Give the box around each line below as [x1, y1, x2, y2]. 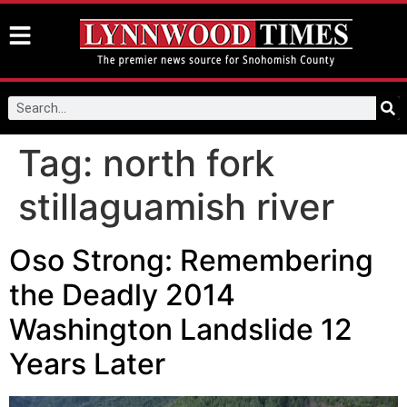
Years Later [9, 346, 165, 382]
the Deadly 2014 [9, 277, 235, 313]
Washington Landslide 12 [9, 312, 352, 347]
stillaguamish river [18, 184, 334, 229]
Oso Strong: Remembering [9, 243, 373, 278]
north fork [103, 141, 274, 185]
